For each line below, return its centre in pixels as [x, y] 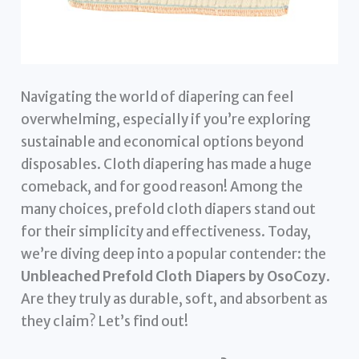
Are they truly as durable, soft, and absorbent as [175, 298]
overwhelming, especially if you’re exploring [166, 119]
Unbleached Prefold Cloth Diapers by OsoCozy [174, 276]
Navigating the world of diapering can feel [158, 97]
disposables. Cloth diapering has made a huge [167, 164]
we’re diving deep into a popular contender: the [174, 254]
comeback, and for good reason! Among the [162, 186]
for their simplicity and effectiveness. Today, [166, 231]
